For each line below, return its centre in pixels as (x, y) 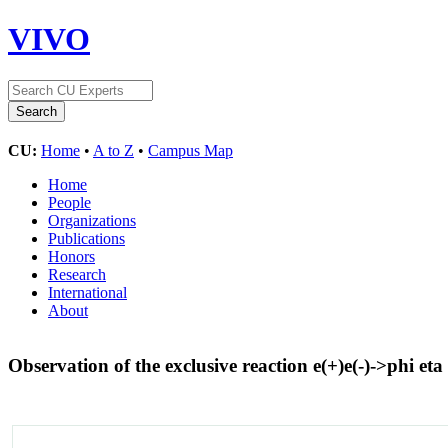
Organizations (92, 220)
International (87, 292)
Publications (86, 238)
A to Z (113, 150)
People (69, 202)
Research (77, 274)
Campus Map (190, 150)
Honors (71, 256)
